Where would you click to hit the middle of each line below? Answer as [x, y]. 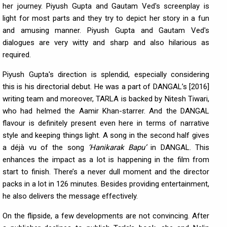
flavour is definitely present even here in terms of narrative [106, 123]
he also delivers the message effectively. [70, 196]
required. [17, 55]
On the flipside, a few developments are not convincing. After [106, 216]
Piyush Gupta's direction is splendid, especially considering [106, 74]
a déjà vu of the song [45, 147]
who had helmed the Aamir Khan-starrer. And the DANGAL [106, 111]
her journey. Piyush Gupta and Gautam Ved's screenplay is [106, 6]
